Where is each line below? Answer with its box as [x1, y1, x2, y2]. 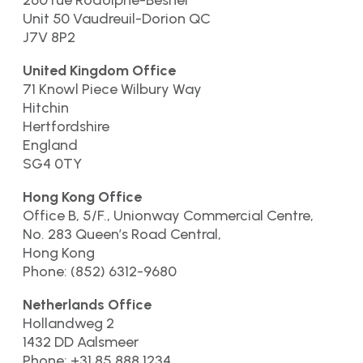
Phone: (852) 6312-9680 [23, 263, 177, 281]
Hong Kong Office [23, 188, 142, 207]
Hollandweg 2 [23, 314, 114, 333]
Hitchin [23, 99, 69, 117]
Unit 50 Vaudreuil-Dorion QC [23, 10, 211, 28]
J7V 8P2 [23, 28, 75, 47]
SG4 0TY [23, 155, 82, 173]
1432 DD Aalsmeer [23, 333, 139, 352]
